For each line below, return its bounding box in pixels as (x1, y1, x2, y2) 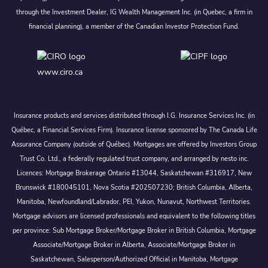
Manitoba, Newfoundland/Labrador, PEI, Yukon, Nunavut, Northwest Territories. (17, 197, 251, 206)
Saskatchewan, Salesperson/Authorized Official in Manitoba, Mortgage (30, 254, 238, 264)
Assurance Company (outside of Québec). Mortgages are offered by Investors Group (11, 139, 257, 149)
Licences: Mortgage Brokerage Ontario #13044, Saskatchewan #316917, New (16, 168, 252, 178)
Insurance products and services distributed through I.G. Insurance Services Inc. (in (13, 111, 255, 120)
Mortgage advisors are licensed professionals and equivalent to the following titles (13, 211, 255, 221)
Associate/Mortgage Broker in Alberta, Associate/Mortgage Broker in (33, 240, 235, 249)
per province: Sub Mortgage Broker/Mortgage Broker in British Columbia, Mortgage (12, 226, 256, 235)
